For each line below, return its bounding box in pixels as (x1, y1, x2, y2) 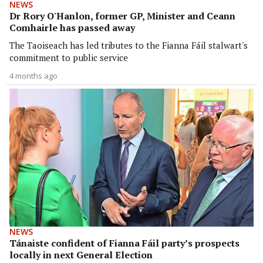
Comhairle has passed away (9, 21, 135, 35)
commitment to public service (9, 52, 128, 64)
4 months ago (9, 70, 58, 82)
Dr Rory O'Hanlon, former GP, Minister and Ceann (9, 9, 235, 23)
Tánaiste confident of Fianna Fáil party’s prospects (9, 236, 240, 249)
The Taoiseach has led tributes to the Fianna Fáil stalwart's (9, 39, 248, 52)
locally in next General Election (9, 248, 153, 261)
